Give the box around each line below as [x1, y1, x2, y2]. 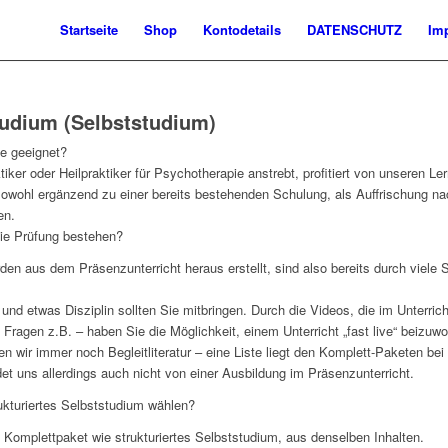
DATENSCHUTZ [307, 20, 402, 39]
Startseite [60, 20, 118, 39]
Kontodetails [203, 20, 281, 39]
